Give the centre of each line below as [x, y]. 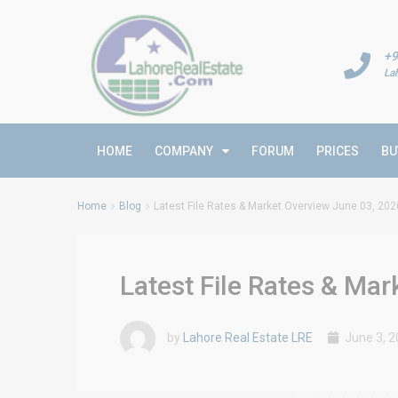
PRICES [338, 151]
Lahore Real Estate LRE [248, 337]
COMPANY [184, 151]
